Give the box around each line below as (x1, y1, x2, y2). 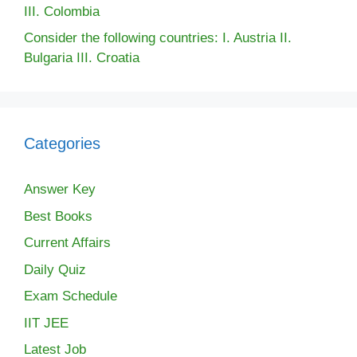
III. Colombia (24, 3, 100, 19)
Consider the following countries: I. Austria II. (24, 30, 292, 45)
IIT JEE (24, 315, 69, 331)
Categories (24, 135, 100, 152)
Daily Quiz (24, 261, 86, 277)
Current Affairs (24, 235, 111, 250)
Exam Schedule (24, 288, 117, 304)
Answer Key (24, 182, 96, 197)
